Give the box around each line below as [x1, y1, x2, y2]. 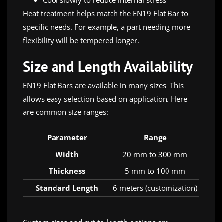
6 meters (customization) [112, 183, 197, 193]
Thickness [49, 166, 85, 176]
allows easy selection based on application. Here [23, 94, 187, 104]
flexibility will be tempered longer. [23, 35, 139, 46]
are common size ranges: [23, 107, 108, 117]
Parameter [47, 132, 87, 143]
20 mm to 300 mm [122, 149, 187, 160]
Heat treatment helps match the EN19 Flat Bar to [23, 8, 188, 19]
